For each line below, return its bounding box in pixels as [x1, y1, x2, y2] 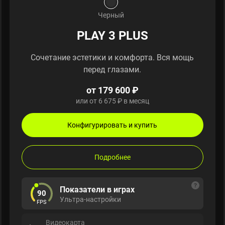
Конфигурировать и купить [67, 120, 158, 130]
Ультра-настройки [59, 194, 121, 204]
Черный [98, 10, 125, 20]
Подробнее [94, 152, 131, 162]
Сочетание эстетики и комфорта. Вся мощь [31, 52, 194, 63]
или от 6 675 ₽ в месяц [75, 96, 149, 106]
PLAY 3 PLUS [76, 27, 148, 44]
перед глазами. [83, 64, 142, 75]
